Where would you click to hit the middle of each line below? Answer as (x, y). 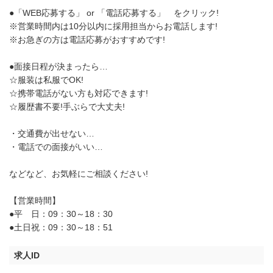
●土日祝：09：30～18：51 (61, 227)
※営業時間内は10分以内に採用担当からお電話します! (113, 26)
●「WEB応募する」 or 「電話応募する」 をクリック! (114, 12)
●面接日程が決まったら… (58, 66)
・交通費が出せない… (52, 133)
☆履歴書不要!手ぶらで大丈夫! (67, 106)
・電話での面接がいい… (56, 147)
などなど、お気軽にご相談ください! (79, 173)
